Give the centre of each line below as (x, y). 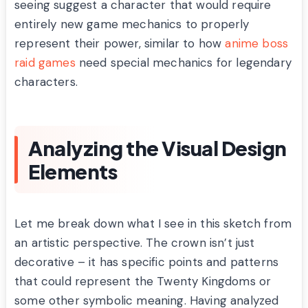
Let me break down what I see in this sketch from (153, 224)
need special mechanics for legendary (183, 63)
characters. (46, 82)
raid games (45, 63)
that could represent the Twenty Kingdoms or (143, 282)
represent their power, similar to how (120, 44)
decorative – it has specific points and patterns (147, 262)
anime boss (257, 44)
